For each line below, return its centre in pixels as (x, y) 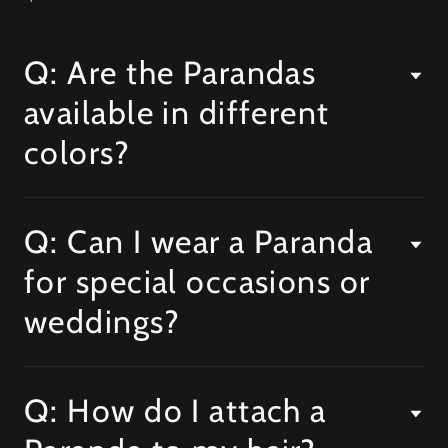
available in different (177, 112)
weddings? (102, 321)
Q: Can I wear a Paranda (199, 241)
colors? (77, 152)
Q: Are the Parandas (170, 72)
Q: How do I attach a (175, 410)
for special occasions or (197, 281)
